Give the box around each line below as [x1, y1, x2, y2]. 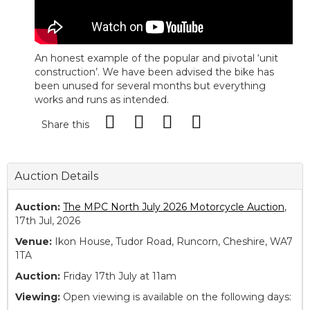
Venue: [15, 235, 52, 248]
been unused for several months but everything [35, 80, 266, 93]
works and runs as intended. [35, 93, 169, 107]
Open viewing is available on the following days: [63, 291, 291, 304]
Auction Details [15, 170, 98, 183]
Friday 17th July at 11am [60, 270, 176, 283]
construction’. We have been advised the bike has [35, 66, 274, 79]
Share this [42, 118, 89, 131]
